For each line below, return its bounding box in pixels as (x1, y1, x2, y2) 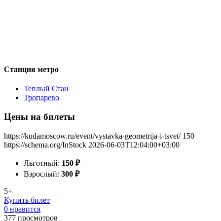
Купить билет (4, 195, 50, 204)
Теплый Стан (24, 84, 69, 93)
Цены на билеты (4, 111, 75, 122)
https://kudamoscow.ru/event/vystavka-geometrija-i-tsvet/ (4, 131, 181, 140)
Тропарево (24, 93, 59, 102)
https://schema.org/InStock (4, 140, 86, 149)
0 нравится (4, 204, 40, 213)
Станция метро (4, 65, 59, 74)
